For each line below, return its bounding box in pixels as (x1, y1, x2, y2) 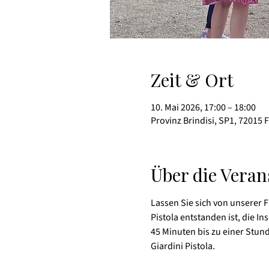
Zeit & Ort (150, 67, 234, 92)
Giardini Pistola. (150, 239, 215, 253)
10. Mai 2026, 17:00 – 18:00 (150, 100, 256, 114)
